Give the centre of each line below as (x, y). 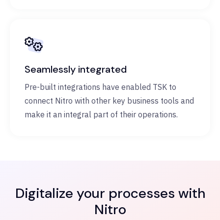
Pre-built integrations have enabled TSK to (100, 87)
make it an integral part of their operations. (101, 115)
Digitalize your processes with (110, 193)
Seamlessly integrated (76, 69)
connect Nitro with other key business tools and (109, 101)
